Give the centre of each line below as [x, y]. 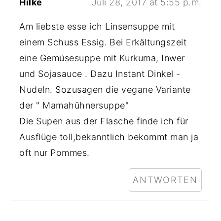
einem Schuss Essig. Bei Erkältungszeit [103, 42]
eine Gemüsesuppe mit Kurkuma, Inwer [102, 58]
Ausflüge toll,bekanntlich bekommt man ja [109, 137]
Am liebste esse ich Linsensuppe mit [97, 26]
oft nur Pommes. [55, 153]
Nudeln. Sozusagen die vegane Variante [105, 90]
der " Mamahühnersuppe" [74, 105]
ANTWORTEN [165, 180]
